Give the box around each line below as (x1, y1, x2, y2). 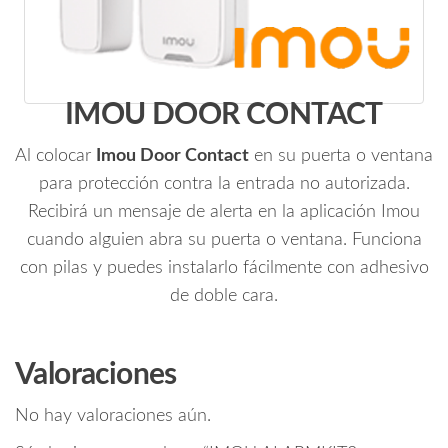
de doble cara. (170, 287, 278, 306)
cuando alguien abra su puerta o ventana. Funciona (26, 231, 422, 250)
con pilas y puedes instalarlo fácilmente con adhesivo (19, 259, 429, 278)
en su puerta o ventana (249, 147, 433, 166)
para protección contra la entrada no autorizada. (38, 175, 410, 194)
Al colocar (15, 147, 96, 166)
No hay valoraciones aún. (15, 407, 211, 426)
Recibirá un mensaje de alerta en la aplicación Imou (28, 203, 420, 222)
